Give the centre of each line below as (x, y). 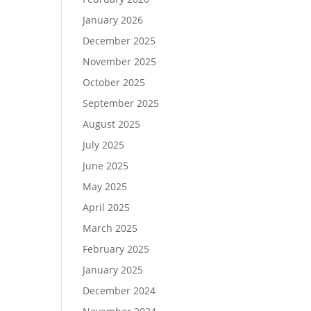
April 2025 (107, 207)
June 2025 (106, 166)
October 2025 (114, 82)
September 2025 (121, 103)
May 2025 (105, 186)
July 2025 (104, 145)
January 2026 (113, 20)
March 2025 (110, 228)
